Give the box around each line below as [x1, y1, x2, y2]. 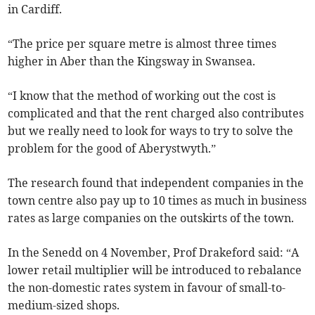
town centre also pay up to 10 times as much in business [8, 193, 307, 208]
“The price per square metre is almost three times [8, 37, 277, 51]
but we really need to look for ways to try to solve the [8, 124, 294, 139]
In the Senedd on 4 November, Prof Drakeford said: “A [8, 245, 300, 260]
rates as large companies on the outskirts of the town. [8, 211, 295, 226]
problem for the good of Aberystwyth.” [8, 141, 217, 156]
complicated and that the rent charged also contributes [8, 106, 304, 121]
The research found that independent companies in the [8, 176, 304, 191]
